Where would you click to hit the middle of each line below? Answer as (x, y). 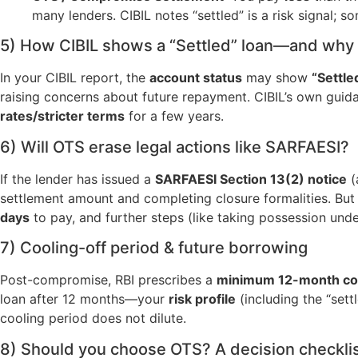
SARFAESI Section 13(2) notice (251, 179)
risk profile (202, 299)
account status (196, 78)
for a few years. (174, 116)
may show (277, 78)
